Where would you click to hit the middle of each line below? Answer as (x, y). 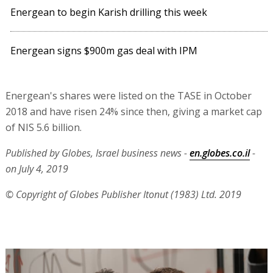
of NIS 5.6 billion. (43, 128)
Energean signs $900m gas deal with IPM (104, 51)
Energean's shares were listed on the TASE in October (128, 96)
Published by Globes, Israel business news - (97, 153)
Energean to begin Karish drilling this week (109, 12)
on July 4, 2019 (37, 169)
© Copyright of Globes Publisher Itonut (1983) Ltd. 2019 (123, 195)
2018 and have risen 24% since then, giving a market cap (133, 112)
